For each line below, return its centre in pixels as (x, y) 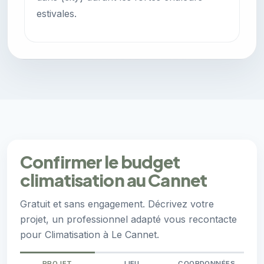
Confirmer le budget (100, 162)
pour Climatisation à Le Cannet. (90, 235)
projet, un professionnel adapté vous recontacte (128, 220)
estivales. (57, 14)
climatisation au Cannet (114, 180)
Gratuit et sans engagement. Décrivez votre (117, 204)
